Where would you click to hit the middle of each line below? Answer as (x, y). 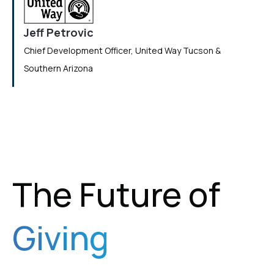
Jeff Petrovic (59, 33)
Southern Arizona (58, 68)
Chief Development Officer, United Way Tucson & (122, 51)
